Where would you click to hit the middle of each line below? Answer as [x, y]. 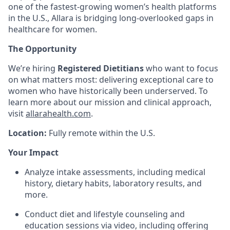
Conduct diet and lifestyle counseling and [105, 214]
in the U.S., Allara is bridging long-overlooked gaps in [111, 18]
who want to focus [182, 68]
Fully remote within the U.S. [102, 133]
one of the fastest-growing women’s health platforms [112, 7]
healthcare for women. [53, 29]
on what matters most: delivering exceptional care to [111, 80]
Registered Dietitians [102, 68]
